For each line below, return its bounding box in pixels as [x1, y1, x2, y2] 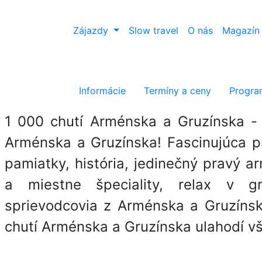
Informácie [76, 85, 126, 96]
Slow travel [128, 25, 178, 36]
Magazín [222, 25, 260, 36]
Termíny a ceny [141, 85, 211, 96]
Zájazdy [73, 25, 111, 36]
